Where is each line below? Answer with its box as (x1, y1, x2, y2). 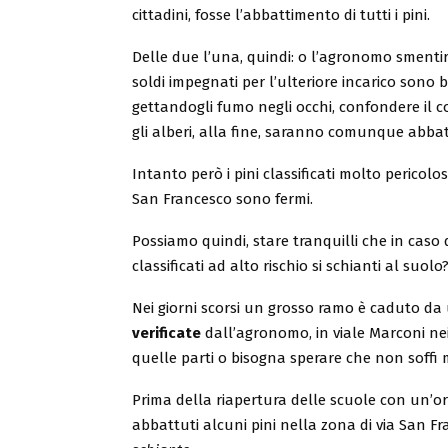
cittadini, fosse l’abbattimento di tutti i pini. (132, 6, 430, 24)
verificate (132, 324, 201, 342)
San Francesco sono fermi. (132, 190, 313, 208)
